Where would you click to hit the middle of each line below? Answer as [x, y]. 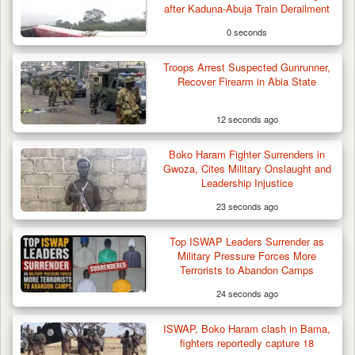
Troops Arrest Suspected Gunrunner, [247, 67]
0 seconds [247, 31]
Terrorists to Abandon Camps [247, 269]
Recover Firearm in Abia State [247, 81]
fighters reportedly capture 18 [247, 342]
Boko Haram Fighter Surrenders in [247, 154]
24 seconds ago [247, 293]
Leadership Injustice [247, 182]
